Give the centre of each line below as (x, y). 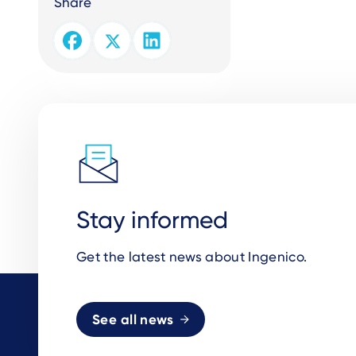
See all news (133, 319)
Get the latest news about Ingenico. (192, 257)
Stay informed (152, 220)
